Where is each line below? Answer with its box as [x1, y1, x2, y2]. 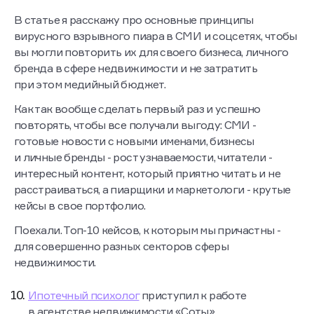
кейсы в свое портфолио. [14, 198, 146, 212]
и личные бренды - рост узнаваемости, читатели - [14, 150, 272, 164]
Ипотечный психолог [28, 288, 139, 302]
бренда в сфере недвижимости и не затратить [14, 61, 258, 75]
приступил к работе [139, 288, 247, 302]
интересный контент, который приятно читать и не [14, 166, 280, 180]
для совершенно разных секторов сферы [14, 239, 228, 253]
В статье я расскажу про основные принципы [14, 13, 254, 27]
